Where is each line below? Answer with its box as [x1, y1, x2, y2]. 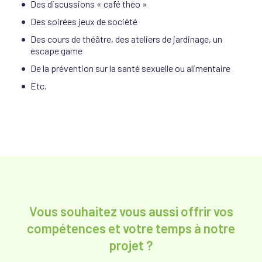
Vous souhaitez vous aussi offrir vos [29, 203, 233, 219]
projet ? [109, 237, 153, 253]
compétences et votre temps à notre [27, 220, 235, 236]
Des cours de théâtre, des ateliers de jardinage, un [30, 33, 223, 44]
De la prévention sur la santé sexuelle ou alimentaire [30, 62, 231, 74]
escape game [30, 44, 83, 56]
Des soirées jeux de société [30, 15, 138, 27]
